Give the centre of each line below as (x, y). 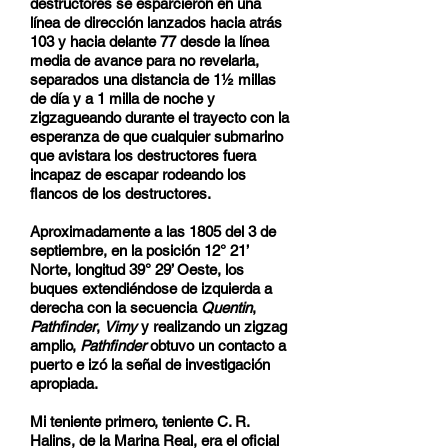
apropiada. (64, 383)
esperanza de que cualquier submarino (156, 136)
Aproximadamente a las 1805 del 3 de (153, 231)
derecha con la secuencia (115, 307)
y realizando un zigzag (212, 326)
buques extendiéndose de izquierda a (151, 288)
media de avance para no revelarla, (144, 60)
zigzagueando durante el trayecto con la (159, 117)
